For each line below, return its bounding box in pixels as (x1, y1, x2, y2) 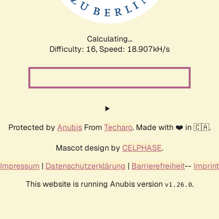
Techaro (104, 122, 132, 132)
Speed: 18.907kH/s (99, 44, 170, 54)
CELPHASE (122, 142, 162, 153)
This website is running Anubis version (25, 178, 165, 189)
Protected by (8, 122, 57, 132)
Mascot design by (56, 142, 122, 153)
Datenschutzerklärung (45, 160, 126, 171)
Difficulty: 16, (49, 44, 99, 54)
